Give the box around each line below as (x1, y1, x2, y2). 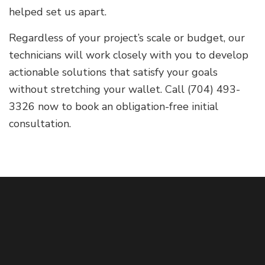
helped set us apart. (9, 5, 106, 20)
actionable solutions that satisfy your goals (9, 65, 218, 80)
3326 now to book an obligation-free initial (9, 99, 218, 114)
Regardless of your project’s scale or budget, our (9, 31, 245, 46)
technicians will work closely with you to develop (9, 48, 248, 63)
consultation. (9, 117, 71, 131)
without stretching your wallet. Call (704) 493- (9, 82, 240, 97)
